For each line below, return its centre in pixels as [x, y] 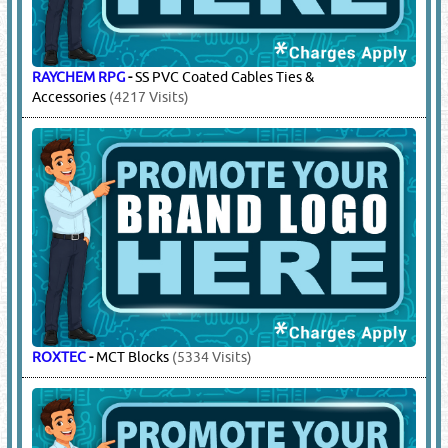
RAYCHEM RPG [79, 77]
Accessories [69, 97]
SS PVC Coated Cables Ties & [225, 77]
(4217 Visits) [148, 97]
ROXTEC [59, 357]
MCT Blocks [133, 357]
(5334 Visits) [211, 357]
